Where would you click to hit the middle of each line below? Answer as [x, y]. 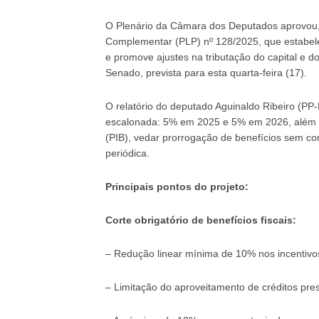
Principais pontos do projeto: [177, 186]
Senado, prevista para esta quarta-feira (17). [206, 72]
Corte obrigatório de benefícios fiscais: [200, 220]
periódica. [127, 153]
